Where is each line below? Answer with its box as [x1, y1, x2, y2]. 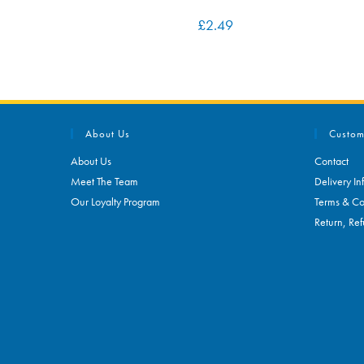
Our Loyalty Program [71, 193, 160, 209]
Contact [314, 153, 349, 168]
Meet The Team [71, 173, 138, 188]
